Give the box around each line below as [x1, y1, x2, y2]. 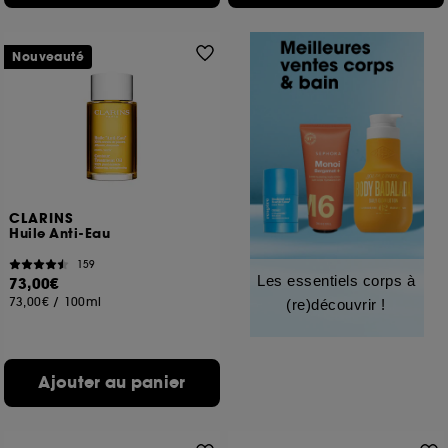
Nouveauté [12, 49, 85, 65]
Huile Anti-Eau [9, 225, 111, 243]
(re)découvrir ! [286, 296, 386, 313]
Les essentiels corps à [257, 272, 415, 289]
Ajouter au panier [38, 371, 186, 394]
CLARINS [9, 210, 75, 228]
